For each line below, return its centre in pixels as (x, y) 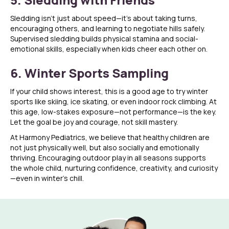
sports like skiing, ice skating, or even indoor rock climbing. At (113, 102)
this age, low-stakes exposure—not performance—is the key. (113, 112)
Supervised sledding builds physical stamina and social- (104, 39)
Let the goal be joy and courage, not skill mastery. (94, 122)
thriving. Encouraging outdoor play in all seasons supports (108, 158)
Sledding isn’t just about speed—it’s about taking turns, (104, 18)
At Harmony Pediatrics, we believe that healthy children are (110, 138)
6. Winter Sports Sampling (89, 73)
